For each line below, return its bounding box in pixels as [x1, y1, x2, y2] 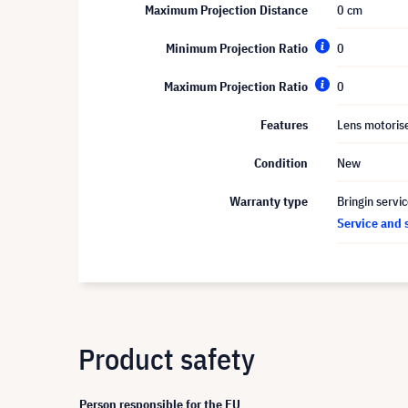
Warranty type [229, 193, 308, 209]
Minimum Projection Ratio [166, 40, 308, 56]
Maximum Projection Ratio [164, 78, 308, 95]
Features [260, 117, 308, 133]
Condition [254, 155, 308, 171]
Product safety [78, 340, 255, 378]
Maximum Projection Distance [145, 2, 308, 18]
